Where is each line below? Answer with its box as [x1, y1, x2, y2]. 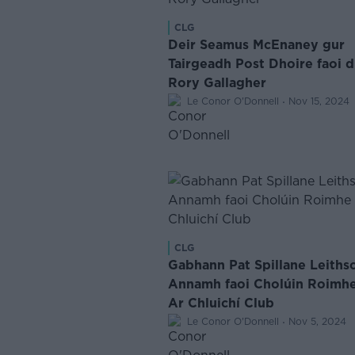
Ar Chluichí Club [168, 296, 274, 310]
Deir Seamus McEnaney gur [168, 37, 345, 52]
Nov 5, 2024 [288, 316, 346, 326]
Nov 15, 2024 [288, 96, 349, 106]
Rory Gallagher [168, 75, 266, 90]
